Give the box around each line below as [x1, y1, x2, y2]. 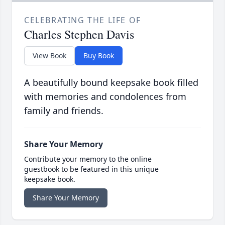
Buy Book [83, 51, 114, 61]
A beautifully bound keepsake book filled [24, 76, 198, 89]
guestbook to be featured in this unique [24, 164, 159, 174]
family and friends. [24, 104, 103, 117]
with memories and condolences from [24, 90, 186, 103]
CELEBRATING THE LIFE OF [24, 15, 141, 26]
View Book [33, 51, 66, 61]
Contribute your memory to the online [24, 154, 152, 164]
